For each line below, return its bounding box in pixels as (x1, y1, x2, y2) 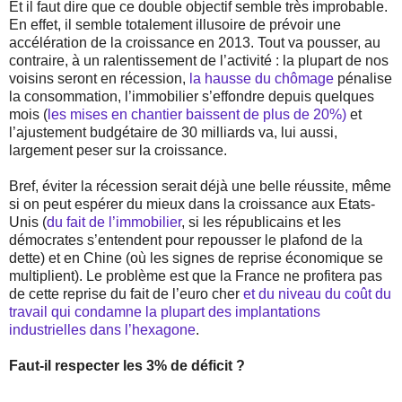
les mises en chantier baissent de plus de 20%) (48, 106, 346, 122)
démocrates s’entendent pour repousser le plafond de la (9, 232, 363, 248)
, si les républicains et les (181, 214, 341, 230)
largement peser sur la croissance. (9, 142, 227, 158)
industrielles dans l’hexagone (9, 321, 196, 337)
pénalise (334, 70, 392, 86)
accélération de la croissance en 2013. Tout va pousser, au (9, 34, 380, 50)
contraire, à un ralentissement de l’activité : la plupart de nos (9, 52, 389, 68)
